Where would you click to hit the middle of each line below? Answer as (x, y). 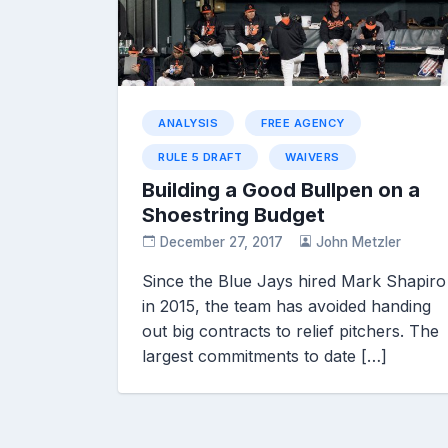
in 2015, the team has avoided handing (286, 305)
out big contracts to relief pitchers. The (290, 330)
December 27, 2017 (221, 241)
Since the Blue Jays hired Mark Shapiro (294, 280)
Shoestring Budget (233, 214)
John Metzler (359, 241)
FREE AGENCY (303, 122)
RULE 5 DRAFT (200, 156)
